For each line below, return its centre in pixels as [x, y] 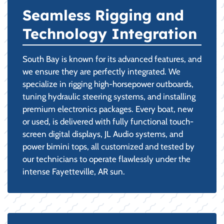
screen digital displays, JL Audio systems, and [103, 134]
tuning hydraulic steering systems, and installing [109, 96]
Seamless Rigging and [103, 15]
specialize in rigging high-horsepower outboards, [108, 84]
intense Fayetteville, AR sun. [74, 171]
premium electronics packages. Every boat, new [108, 109]
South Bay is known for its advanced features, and [112, 59]
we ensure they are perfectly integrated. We [101, 71]
